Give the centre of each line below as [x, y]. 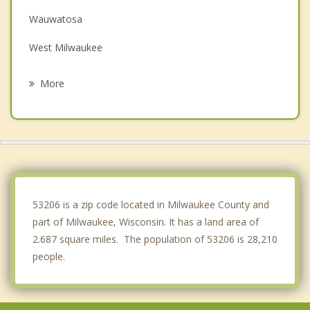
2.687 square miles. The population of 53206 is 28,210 [155, 239]
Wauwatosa [56, 19]
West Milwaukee [66, 47]
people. [49, 256]
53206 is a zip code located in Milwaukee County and [151, 204]
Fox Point [51, 104]
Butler [43, 189]
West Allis [51, 75]
